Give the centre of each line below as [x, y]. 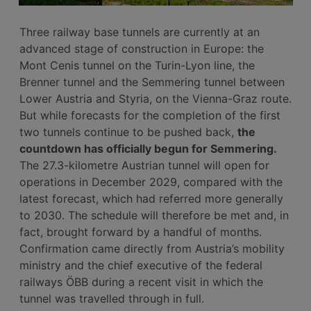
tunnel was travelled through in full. [112, 298]
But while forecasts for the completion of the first [150, 115]
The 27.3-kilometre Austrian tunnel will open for [144, 165]
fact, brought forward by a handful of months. [141, 232]
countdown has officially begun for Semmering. [148, 148]
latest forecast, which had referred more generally [151, 198]
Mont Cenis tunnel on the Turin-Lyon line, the [137, 65]
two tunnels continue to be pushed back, [128, 132]
